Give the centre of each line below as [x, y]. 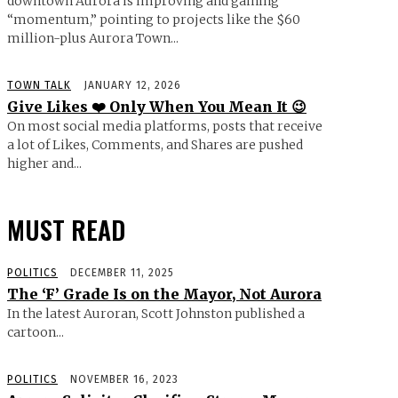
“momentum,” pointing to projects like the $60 [154, 20]
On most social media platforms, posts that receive [165, 127]
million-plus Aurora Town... [93, 39]
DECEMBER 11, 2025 [122, 273]
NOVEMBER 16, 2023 [124, 380]
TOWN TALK [39, 86]
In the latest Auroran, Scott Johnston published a [156, 314]
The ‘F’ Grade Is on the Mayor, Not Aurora [164, 295]
